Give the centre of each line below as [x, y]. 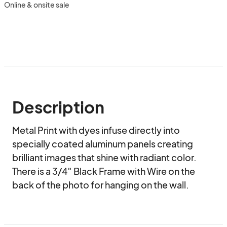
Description [58, 107]
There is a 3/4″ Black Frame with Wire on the [104, 171]
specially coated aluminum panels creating [103, 144]
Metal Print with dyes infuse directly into [96, 130]
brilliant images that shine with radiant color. [104, 157]
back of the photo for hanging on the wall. [101, 185]
